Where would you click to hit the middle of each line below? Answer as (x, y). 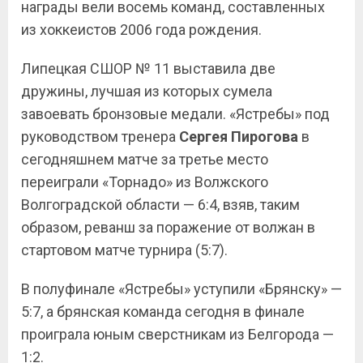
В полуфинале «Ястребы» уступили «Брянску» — (181, 289)
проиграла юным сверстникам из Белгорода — (177, 334)
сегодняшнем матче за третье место (145, 159)
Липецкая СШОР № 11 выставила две (148, 68)
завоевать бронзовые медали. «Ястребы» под (175, 114)
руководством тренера (100, 137)
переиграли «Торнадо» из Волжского (145, 182)
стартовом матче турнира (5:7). (124, 250)
